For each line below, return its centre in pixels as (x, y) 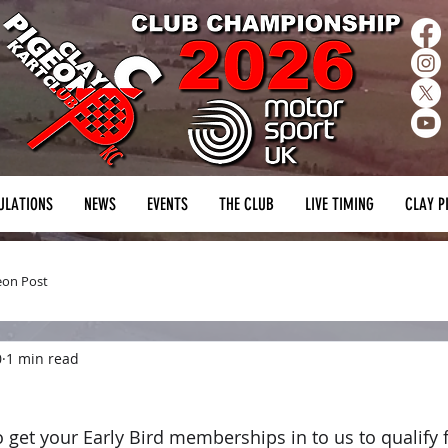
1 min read (42, 358)
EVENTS (167, 204)
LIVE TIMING (339, 204)
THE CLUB (246, 204)
